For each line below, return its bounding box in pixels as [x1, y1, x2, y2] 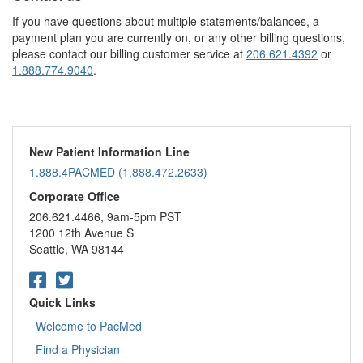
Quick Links [29, 293, 96, 310]
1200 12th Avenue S [29, 224, 134, 241]
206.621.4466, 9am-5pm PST [29, 207, 181, 224]
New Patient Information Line [29, 143, 190, 160]
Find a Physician [36, 340, 120, 357]
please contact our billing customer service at [12, 45, 246, 62]
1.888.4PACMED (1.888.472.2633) [29, 163, 207, 180]
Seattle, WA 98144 [29, 240, 124, 257]
